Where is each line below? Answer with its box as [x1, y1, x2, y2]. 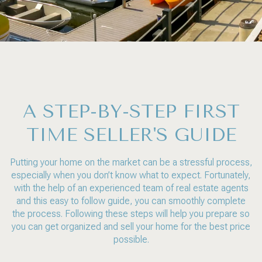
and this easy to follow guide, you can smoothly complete [16, 195, 246, 206]
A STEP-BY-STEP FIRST [22, 101, 240, 122]
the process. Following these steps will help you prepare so [12, 208, 250, 219]
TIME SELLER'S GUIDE [26, 124, 236, 146]
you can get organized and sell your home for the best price [12, 221, 250, 232]
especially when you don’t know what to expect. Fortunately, [11, 170, 251, 181]
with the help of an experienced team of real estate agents [13, 182, 249, 194]
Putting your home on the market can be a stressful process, [9, 157, 253, 168]
